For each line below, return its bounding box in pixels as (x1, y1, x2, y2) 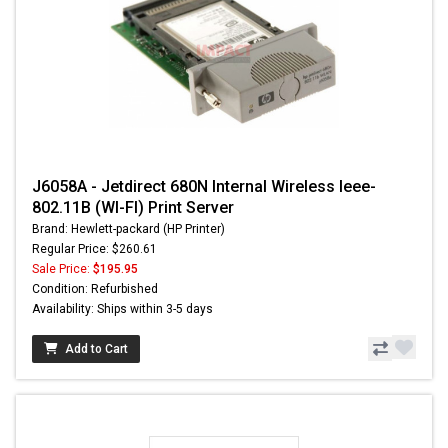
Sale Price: (32, 262, 93, 277)
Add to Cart (65, 342, 128, 357)
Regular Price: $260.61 (32, 242, 157, 257)
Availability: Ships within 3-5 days (32, 302, 213, 317)
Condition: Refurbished (32, 282, 158, 297)
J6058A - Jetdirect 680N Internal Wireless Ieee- (32, 177, 376, 197)
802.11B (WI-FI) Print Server (32, 198, 234, 218)
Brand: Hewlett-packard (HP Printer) (32, 222, 225, 237)
